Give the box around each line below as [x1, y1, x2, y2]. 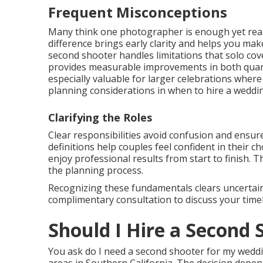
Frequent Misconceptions [48, 2, 227, 22]
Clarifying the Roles [48, 110, 152, 124]
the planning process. [48, 164, 143, 177]
